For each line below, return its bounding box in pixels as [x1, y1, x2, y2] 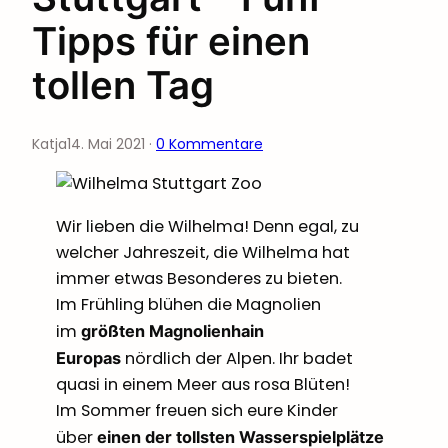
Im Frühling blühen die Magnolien [56, 292, 321, 316]
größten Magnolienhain [81, 320, 264, 341]
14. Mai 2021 [67, 133, 145, 154]
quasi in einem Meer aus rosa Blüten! [56, 372, 350, 396]
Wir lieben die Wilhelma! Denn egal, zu [56, 214, 359, 238]
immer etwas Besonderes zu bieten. [56, 266, 342, 290]
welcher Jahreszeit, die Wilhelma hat [56, 240, 350, 264]
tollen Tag [32, 62, 214, 109]
